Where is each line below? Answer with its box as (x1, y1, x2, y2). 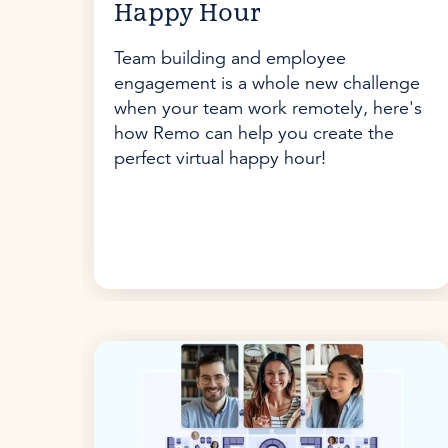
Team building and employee (114, 46, 346, 70)
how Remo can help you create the (114, 121, 394, 145)
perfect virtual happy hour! (114, 146, 326, 170)
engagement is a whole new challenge (114, 71, 420, 95)
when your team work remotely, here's (114, 96, 422, 120)
